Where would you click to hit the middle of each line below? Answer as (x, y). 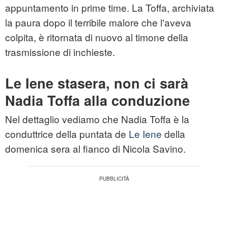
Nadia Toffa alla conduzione (97, 101)
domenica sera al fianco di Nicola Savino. (95, 149)
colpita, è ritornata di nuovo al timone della (97, 37)
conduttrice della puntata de (67, 134)
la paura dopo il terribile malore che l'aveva (98, 22)
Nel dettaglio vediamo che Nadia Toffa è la (97, 119)
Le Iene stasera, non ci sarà (97, 83)
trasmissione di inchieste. (60, 52)
